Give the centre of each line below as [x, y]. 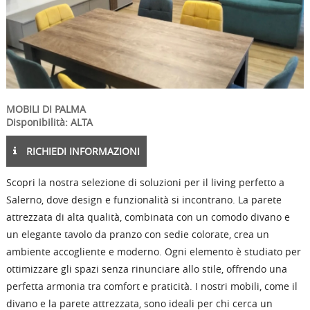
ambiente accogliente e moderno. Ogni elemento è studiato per [153, 252]
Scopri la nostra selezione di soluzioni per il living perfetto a [145, 182]
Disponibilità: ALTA [49, 122]
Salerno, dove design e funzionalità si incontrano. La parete [144, 200]
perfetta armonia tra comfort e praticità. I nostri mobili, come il [152, 286]
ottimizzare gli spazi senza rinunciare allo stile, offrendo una [146, 269]
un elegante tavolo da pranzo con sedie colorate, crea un [137, 234]
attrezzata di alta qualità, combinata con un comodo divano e [148, 217]
